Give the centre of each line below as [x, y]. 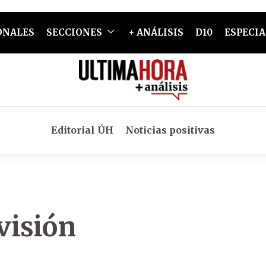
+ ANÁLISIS [156, 32]
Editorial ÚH [82, 130]
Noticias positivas [170, 130]
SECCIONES [74, 32]
